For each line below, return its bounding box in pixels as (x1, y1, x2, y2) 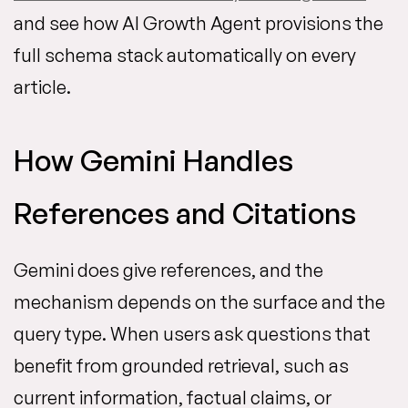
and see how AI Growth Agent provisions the (14, 12, 383, 36)
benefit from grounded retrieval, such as (14, 354, 349, 378)
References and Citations (14, 195, 356, 232)
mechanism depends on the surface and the (14, 291, 385, 314)
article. (14, 76, 71, 99)
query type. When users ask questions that (14, 322, 371, 346)
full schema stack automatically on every (14, 44, 356, 67)
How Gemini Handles (14, 142, 293, 179)
